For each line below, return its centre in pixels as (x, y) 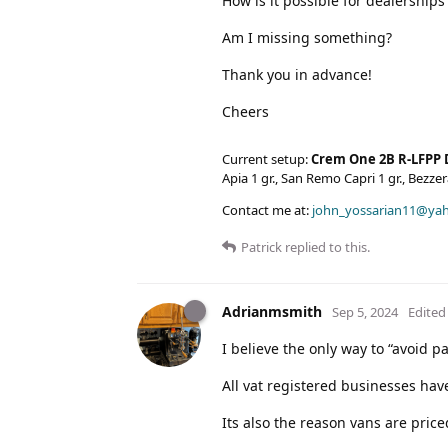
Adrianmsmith (272, 311)
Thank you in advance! (297, 74)
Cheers (245, 111)
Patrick (261, 246)
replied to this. (326, 246)
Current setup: (266, 158)
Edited (427, 311)
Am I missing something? (307, 37)
